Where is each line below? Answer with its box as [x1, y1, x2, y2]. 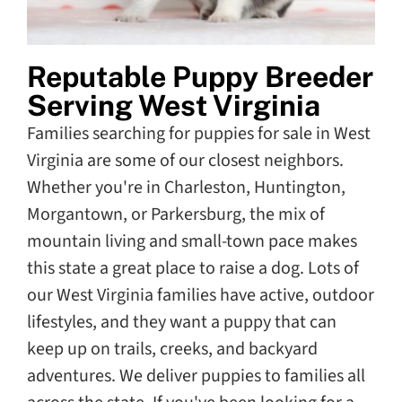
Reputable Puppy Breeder [27, 59, 373, 93]
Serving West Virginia [27, 88, 320, 122]
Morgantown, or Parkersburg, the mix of [27, 201, 325, 227]
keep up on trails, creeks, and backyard [27, 336, 318, 362]
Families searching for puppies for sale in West [27, 120, 371, 146]
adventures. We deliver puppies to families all [27, 363, 365, 389]
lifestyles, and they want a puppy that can [27, 309, 336, 335]
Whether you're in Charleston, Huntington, [27, 174, 345, 200]
